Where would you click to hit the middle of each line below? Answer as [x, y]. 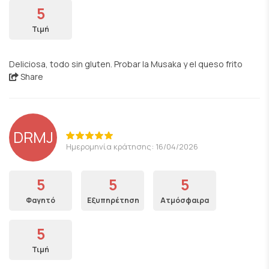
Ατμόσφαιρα [185, 200]
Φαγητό [41, 200]
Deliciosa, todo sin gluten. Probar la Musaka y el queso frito [126, 64]
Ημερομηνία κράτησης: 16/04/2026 [132, 146]
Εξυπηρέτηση [113, 200]
